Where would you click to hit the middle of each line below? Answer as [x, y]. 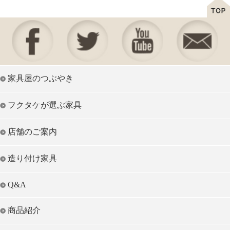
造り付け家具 [32, 158]
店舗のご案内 [32, 131]
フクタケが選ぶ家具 [45, 105]
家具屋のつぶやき [41, 78]
